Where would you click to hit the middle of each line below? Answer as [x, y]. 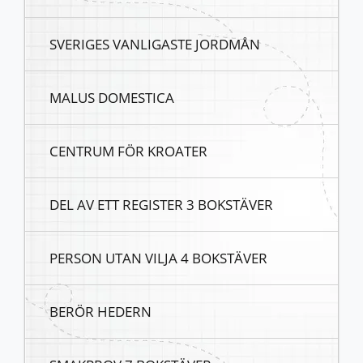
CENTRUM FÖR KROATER [128, 151]
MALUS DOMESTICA [112, 98]
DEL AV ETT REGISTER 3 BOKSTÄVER [161, 205]
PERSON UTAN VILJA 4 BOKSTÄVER [158, 258]
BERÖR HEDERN [100, 312]
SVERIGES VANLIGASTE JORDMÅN [155, 44]
